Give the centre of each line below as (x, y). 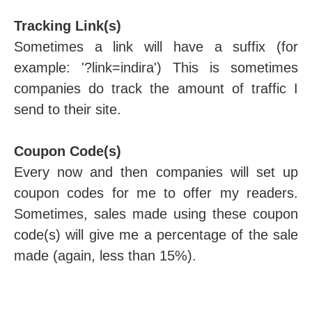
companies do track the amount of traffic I (156, 88)
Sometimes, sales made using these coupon (156, 214)
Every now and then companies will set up (156, 172)
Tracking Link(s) (68, 26)
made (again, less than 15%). (107, 256)
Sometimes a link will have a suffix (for (156, 47)
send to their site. (68, 109)
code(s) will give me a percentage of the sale (156, 235)
